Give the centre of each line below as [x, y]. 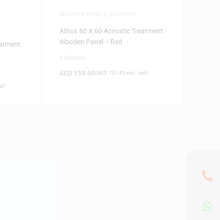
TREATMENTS [77, 21]
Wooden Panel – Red [91, 42]
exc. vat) [136, 73]
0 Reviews [72, 58]
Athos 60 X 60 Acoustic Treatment [111, 31]
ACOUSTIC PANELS [83, 14]
